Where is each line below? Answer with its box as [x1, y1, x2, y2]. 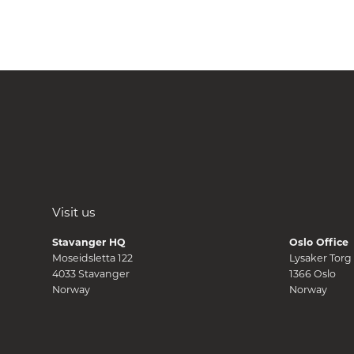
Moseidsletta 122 [52, 250, 140, 264]
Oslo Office [288, 234, 348, 248]
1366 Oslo [288, 266, 342, 280]
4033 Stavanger [52, 266, 137, 280]
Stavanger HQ [52, 234, 126, 248]
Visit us [52, 204, 96, 220]
